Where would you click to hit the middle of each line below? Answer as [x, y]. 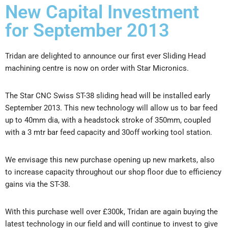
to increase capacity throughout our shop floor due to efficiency [113, 172]
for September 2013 [87, 30]
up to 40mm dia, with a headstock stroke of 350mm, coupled [108, 120]
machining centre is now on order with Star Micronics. [97, 68]
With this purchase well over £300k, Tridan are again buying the [111, 211]
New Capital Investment [102, 12]
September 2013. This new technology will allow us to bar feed [111, 108]
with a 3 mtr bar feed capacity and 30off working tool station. [109, 132]
